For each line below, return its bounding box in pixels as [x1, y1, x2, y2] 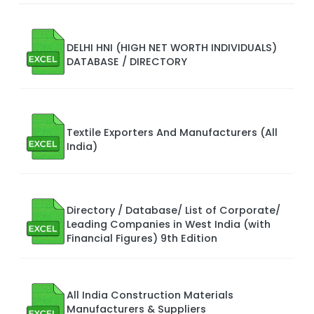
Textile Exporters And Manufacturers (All [67, 125, 278, 139]
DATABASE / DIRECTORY [67, 54, 187, 69]
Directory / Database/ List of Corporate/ [67, 203, 280, 217]
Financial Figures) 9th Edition [67, 231, 217, 245]
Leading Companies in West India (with [67, 217, 271, 231]
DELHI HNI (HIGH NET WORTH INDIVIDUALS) [67, 40, 277, 55]
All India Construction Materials [67, 287, 233, 302]
